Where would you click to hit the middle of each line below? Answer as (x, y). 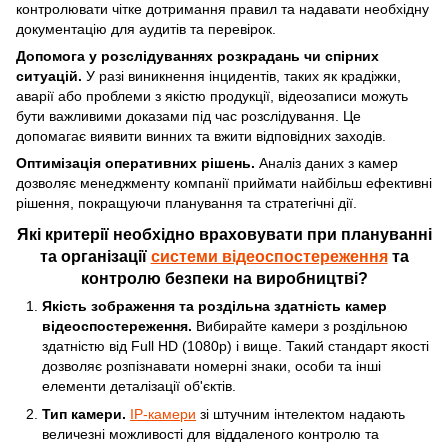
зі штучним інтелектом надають (300, 414)
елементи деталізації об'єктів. (139, 385)
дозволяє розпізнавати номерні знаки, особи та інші (211, 365)
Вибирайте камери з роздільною (302, 325)
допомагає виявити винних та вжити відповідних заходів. (201, 135)
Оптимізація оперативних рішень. (135, 162)
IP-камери (163, 414)
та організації (95, 255)
